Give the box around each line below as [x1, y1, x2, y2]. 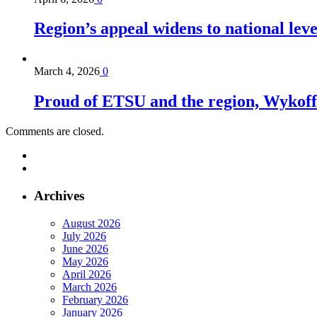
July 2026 [62, 229, 106, 242]
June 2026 [62, 242, 108, 255]
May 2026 [62, 255, 108, 267]
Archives [34, 188, 84, 203]
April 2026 [62, 267, 111, 280]
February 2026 [62, 293, 128, 306]
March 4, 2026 [34, 65, 100, 78]
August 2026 [62, 217, 120, 229]
